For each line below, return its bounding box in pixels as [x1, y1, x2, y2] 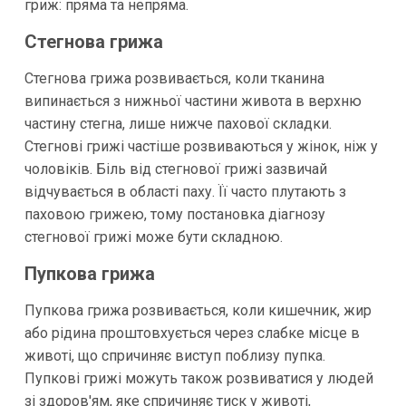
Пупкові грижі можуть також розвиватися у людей [24, 369, 373, 387]
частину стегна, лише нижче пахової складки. [24, 114, 332, 132]
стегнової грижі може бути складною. [24, 227, 283, 246]
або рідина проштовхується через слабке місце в [24, 324, 360, 342]
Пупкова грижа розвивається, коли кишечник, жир [24, 301, 372, 319]
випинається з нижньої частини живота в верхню [24, 92, 362, 110]
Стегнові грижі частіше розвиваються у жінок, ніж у [24, 137, 378, 155]
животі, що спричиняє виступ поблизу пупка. [24, 346, 325, 364]
